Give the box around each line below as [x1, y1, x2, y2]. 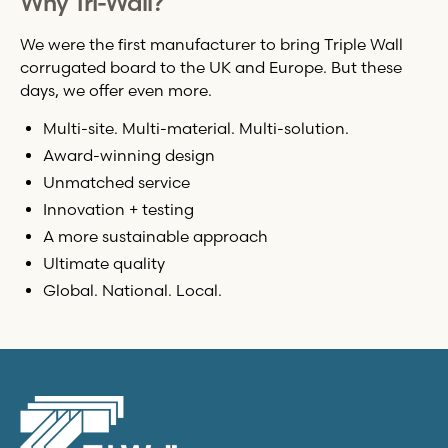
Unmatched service [43, 173, 191, 193]
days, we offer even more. [19, 80, 212, 100]
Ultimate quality [43, 254, 166, 274]
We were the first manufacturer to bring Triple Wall [19, 34, 403, 54]
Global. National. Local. [43, 280, 223, 300]
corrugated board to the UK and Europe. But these [19, 57, 402, 77]
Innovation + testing [43, 200, 195, 220]
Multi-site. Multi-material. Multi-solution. [43, 119, 350, 139]
